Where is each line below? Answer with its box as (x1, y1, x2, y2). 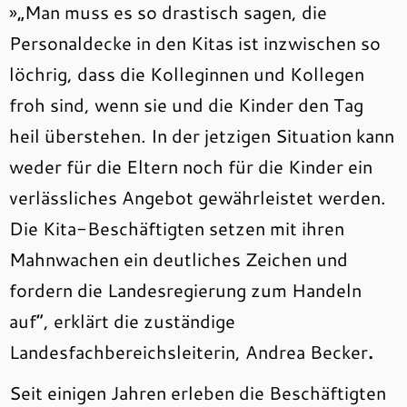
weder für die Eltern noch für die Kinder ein (9, 154, 372, 179)
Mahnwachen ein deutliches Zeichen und (9, 246, 348, 272)
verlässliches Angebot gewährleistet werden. (9, 184, 386, 210)
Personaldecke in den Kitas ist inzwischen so (9, 30, 381, 55)
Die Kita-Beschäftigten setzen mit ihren (9, 215, 344, 241)
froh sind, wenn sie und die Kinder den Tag (9, 92, 363, 117)
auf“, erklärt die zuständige (9, 308, 235, 333)
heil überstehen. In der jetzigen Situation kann (9, 123, 394, 148)
